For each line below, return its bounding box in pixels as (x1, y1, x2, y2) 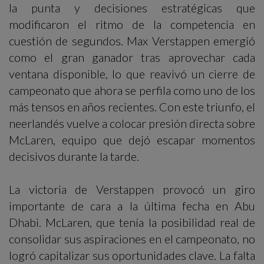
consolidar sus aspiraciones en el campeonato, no (9, 232, 255, 246)
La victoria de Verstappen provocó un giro (9, 182, 255, 197)
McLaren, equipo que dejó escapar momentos (9, 133, 255, 147)
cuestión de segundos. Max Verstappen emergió (9, 34, 255, 48)
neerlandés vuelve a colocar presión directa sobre (9, 116, 255, 131)
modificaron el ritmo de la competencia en (9, 17, 255, 32)
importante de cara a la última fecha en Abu (9, 199, 255, 213)
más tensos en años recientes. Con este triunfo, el (9, 100, 255, 114)
